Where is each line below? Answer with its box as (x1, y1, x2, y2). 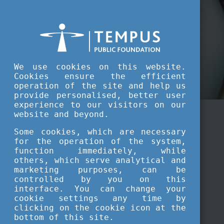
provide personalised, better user (14, 90, 186, 100)
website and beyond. (14, 109, 109, 119)
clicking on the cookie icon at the (14, 203, 186, 212)
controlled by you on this (14, 174, 186, 184)
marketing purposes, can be (14, 165, 186, 174)
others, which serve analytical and (14, 155, 186, 165)
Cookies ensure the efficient (14, 71, 186, 81)
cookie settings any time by (14, 193, 186, 203)
